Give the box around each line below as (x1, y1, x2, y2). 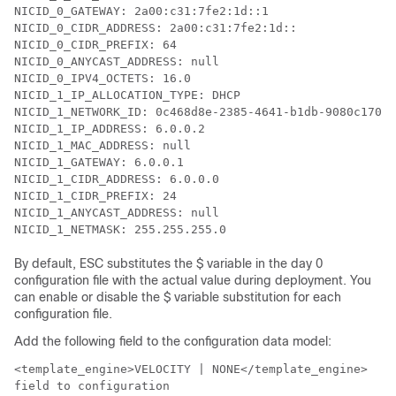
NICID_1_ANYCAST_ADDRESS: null (14, 206, 219, 219)
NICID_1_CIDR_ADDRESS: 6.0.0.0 (14, 172, 219, 186)
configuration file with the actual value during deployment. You (14, 273, 371, 287)
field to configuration (14, 379, 170, 392)
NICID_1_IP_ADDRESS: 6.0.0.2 (14, 122, 205, 135)
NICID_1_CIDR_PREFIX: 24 (14, 189, 177, 202)
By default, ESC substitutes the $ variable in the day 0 (14, 256, 323, 270)
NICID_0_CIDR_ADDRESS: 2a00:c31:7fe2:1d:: (14, 21, 297, 34)
